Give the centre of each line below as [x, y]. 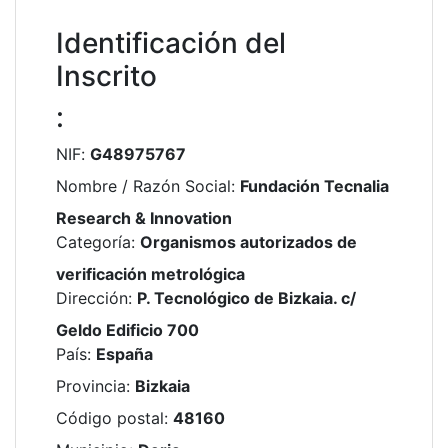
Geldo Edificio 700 [127, 330]
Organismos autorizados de [248, 242]
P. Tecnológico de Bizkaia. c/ [246, 298]
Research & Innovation [144, 218]
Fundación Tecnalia [314, 186]
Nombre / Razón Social [143, 186]
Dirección [92, 298]
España [124, 354]
